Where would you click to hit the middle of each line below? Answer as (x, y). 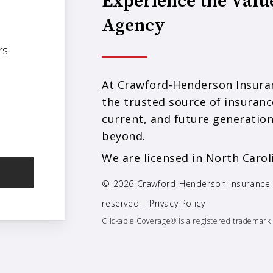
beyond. (124, 136)
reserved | (126, 204)
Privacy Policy (177, 204)
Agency (134, 26)
